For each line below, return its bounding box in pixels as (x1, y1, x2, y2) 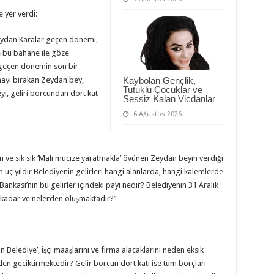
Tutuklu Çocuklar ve (122, 84, 202, 95)
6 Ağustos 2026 (133, 109, 182, 118)
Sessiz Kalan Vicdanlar (122, 93, 215, 104)
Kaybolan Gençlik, (122, 75, 196, 86)
